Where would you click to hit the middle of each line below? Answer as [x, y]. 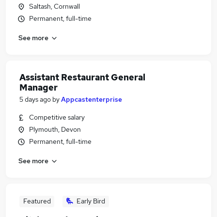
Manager [39, 87]
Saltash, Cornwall [54, 6]
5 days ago [35, 99]
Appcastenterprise [92, 99]
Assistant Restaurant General [82, 77]
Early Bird [91, 201]
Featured [37, 201]
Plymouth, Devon [55, 129]
